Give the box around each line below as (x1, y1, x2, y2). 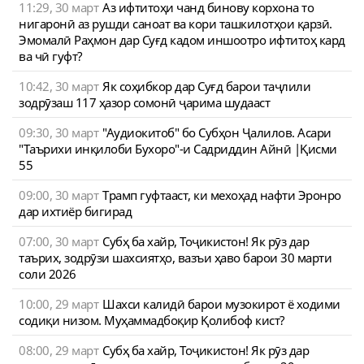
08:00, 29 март (19, 342, 98, 359)
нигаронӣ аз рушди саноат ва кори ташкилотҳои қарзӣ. (19, 15, 332, 32)
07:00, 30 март (19, 233, 98, 250)
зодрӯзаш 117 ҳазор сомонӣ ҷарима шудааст (19, 94, 270, 111)
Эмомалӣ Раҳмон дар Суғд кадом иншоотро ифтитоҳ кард (19, 32, 345, 49)
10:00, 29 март (19, 296, 98, 313)
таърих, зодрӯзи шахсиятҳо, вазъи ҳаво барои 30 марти (19, 249, 331, 266)
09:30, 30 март (19, 124, 98, 141)
